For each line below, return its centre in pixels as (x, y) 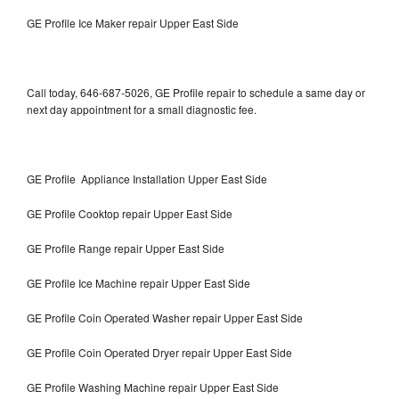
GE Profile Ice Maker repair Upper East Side (133, 22)
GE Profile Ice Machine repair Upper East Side (138, 282)
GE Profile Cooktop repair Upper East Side (130, 213)
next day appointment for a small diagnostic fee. (142, 109)
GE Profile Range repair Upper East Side (126, 248)
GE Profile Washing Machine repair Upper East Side (153, 387)
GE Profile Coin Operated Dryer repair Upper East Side (159, 352)
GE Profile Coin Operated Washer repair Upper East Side (165, 317)
